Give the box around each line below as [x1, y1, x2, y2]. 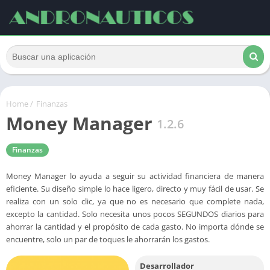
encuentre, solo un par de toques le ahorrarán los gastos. [6, 234, 210, 245]
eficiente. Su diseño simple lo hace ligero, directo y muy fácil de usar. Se [6, 183, 264, 194]
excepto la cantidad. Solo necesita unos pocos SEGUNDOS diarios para [6, 209, 264, 219]
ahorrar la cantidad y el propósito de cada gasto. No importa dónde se [6, 221, 264, 232]
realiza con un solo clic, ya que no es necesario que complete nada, [6, 196, 264, 207]
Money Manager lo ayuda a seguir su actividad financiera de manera [6, 171, 264, 181]
